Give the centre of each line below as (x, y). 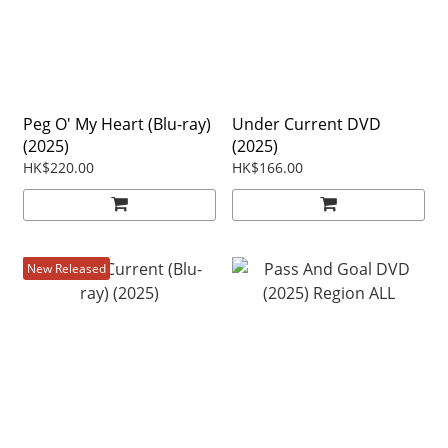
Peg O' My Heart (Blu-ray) (117, 124)
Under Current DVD (306, 124)
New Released (66, 269)
